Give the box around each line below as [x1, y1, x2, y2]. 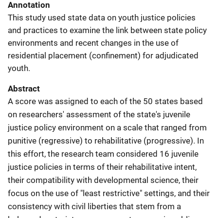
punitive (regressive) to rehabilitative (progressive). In [8, 136, 204, 145]
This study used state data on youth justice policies [8, 13, 196, 22]
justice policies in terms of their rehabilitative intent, [8, 162, 197, 172]
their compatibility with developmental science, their [8, 175, 199, 185]
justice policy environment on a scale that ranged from [8, 123, 207, 132]
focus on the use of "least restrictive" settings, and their [8, 188, 210, 198]
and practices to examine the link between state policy [8, 25, 207, 35]
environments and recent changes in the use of [8, 38, 179, 48]
